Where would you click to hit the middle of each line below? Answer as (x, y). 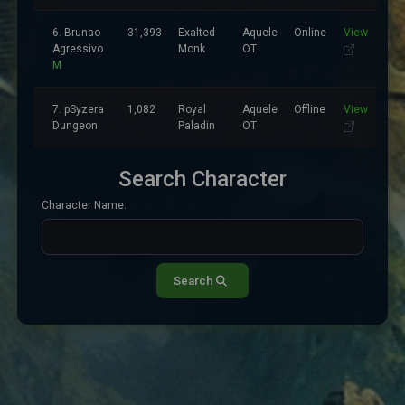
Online (310, 33)
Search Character (202, 179)
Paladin (197, 126)
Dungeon (75, 126)
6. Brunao (76, 33)
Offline (310, 109)
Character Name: (84, 205)
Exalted (197, 33)
